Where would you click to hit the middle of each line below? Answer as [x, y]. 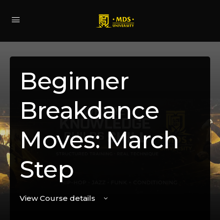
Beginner [74, 81]
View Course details [58, 198]
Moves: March [99, 140]
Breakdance [90, 110]
